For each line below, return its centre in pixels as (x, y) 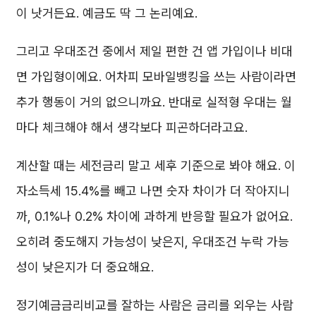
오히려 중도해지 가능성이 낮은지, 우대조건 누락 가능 (153, 241)
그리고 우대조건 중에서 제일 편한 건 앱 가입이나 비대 (154, 51)
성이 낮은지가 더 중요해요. (85, 267)
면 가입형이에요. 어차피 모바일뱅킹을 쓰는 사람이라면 (156, 76)
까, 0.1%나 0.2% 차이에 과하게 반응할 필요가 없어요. (154, 216)
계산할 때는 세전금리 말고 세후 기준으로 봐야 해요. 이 (156, 165)
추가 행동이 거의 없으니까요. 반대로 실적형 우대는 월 (154, 102)
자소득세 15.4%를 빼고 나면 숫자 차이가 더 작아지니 (153, 190)
